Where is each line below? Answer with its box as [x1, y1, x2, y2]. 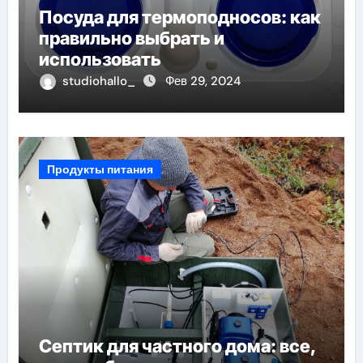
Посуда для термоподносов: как [38, 6, 321, 28]
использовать [38, 49, 161, 70]
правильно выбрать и [38, 28, 224, 49]
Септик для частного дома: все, [38, 335, 317, 357]
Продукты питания [46, 162, 153, 177]
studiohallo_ [62, 73, 139, 90]
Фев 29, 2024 [164, 73, 241, 90]
